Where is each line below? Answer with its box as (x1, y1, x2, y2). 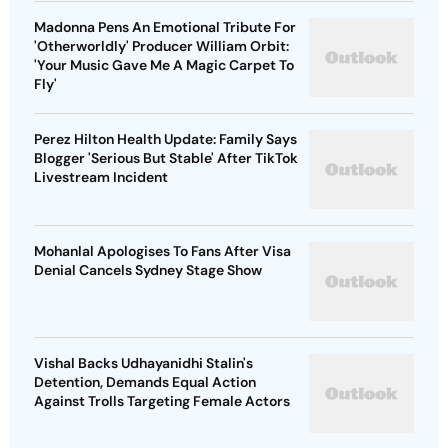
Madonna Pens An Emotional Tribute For (34, 18, 296, 37)
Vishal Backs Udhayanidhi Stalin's (34, 354, 253, 373)
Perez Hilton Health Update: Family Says (34, 130, 297, 149)
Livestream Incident (34, 168, 168, 187)
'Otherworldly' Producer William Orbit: (34, 37, 289, 56)
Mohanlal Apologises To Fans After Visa (34, 242, 291, 261)
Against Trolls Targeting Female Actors (34, 392, 290, 411)
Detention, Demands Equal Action (34, 373, 256, 392)
